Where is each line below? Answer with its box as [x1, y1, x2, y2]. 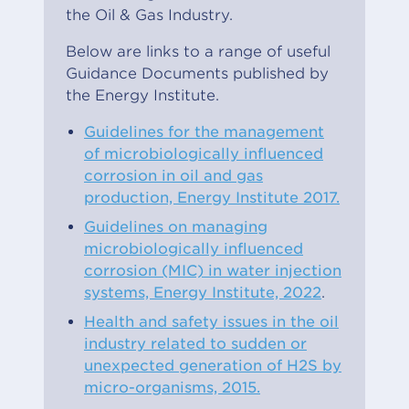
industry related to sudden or [84, 334, 307, 352]
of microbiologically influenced [84, 144, 323, 163]
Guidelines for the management [84, 122, 324, 141]
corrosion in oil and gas [84, 166, 263, 184]
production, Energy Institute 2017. [84, 188, 340, 206]
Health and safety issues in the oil [84, 312, 339, 330]
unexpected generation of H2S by [84, 356, 341, 374]
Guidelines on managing [84, 217, 267, 236]
